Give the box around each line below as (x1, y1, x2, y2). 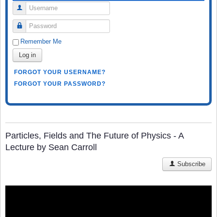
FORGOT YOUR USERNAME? (14, 68, 106, 76)
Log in (19, 51, 36, 59)
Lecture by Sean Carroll (5, 142, 97, 152)
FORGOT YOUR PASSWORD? (14, 80, 106, 87)
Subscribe (175, 160, 205, 168)
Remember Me (20, 37, 62, 45)
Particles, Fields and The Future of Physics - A (5, 130, 184, 140)
